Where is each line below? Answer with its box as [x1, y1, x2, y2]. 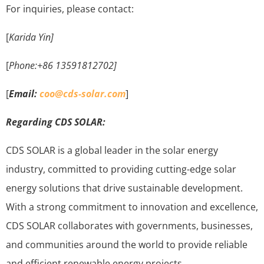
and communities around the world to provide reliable [6, 237, 247, 251]
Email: [9, 87, 39, 100]
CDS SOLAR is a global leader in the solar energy [6, 143, 218, 157]
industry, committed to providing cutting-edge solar [6, 162, 236, 176]
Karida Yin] [9, 30, 54, 44]
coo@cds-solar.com [39, 87, 126, 100]
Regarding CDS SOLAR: [6, 115, 105, 128]
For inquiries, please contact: [6, 2, 134, 15]
